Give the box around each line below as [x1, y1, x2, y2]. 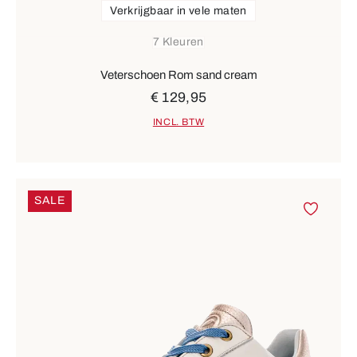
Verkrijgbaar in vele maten [110, 4, 247, 17]
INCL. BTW [152, 116, 205, 128]
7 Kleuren [153, 36, 204, 49]
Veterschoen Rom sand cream [100, 68, 257, 81]
